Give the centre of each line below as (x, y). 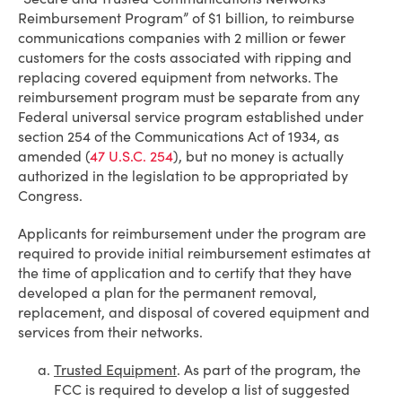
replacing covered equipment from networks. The (178, 77)
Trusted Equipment (115, 370)
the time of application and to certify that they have (185, 273)
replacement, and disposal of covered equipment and (194, 312)
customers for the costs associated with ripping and (185, 57)
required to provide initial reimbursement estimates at (194, 253)
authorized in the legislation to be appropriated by (183, 176)
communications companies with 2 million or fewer (182, 38)
